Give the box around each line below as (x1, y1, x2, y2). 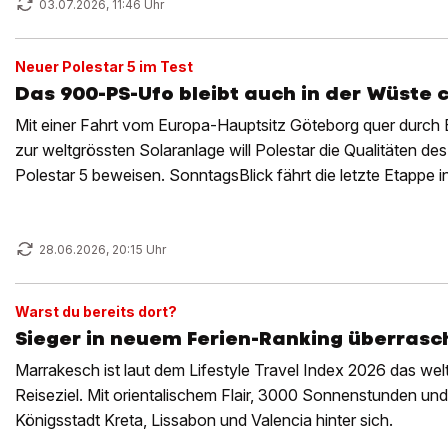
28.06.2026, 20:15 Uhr (39, 242, 166, 257)
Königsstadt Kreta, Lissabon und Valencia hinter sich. (15, 410, 393, 430)
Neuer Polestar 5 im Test (15, 58, 193, 75)
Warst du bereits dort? (15, 303, 177, 320)
